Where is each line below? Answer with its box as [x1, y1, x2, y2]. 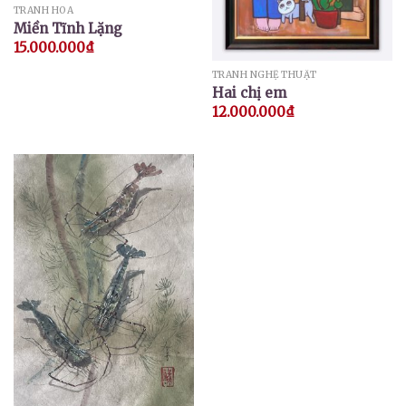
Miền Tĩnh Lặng [13, 19, 122, 37]
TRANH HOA [13, 5, 74, 17]
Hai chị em [211, 83, 286, 101]
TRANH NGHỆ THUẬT [211, 69, 317, 82]
